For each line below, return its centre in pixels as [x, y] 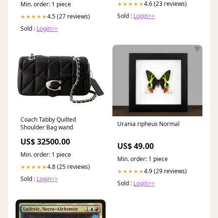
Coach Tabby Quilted [48, 120]
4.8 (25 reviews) [69, 167]
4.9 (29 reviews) [165, 171]
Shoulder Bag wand [47, 127]
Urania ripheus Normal [148, 124]
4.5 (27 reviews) [69, 17]
